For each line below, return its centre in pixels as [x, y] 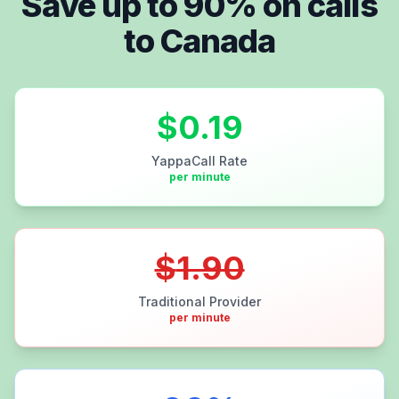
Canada [218, 41]
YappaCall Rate [199, 160]
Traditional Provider [199, 301]
